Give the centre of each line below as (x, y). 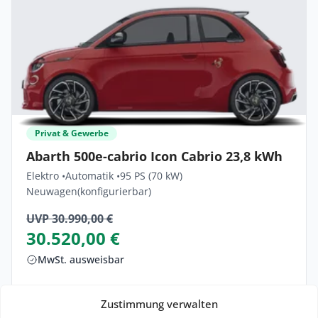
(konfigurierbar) (114, 191)
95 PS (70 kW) (151, 175)
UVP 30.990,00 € (70, 218)
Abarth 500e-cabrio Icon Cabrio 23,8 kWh (154, 156)
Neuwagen (52, 191)
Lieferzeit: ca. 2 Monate (100, 290)
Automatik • (93, 175)
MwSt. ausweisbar (81, 259)
